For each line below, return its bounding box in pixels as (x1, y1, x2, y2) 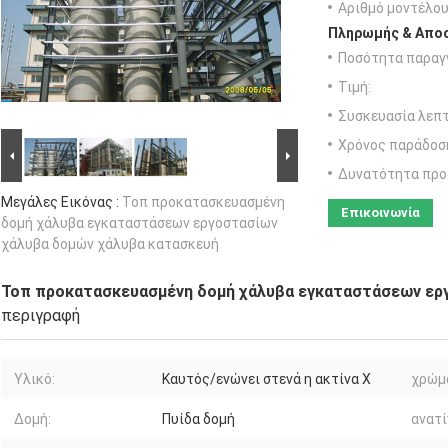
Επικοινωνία (341, 205, 420, 221)
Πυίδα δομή (162, 411, 235, 428)
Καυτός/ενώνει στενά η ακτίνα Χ (162, 371, 371, 388)
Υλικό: (14, 371, 55, 388)
